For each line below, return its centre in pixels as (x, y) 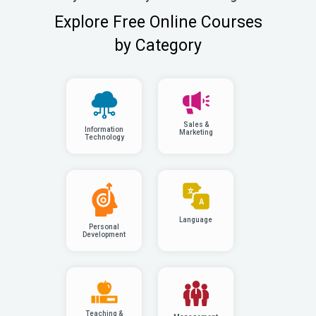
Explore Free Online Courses (158, 22)
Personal (104, 226)
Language (196, 220)
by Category (158, 45)
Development (104, 234)
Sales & (196, 125)
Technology (104, 138)
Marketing (196, 133)
